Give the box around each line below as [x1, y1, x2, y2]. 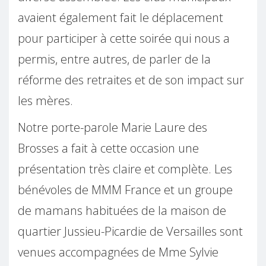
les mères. [18, 92, 73, 109]
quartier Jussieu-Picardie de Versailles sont [18, 223, 243, 239]
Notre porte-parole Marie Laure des [18, 119, 207, 135]
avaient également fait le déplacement [18, 9, 223, 26]
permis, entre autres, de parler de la [18, 50, 211, 67]
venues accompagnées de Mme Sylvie [18, 243, 218, 260]
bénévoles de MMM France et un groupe [18, 181, 233, 198]
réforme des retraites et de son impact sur [18, 71, 244, 88]
